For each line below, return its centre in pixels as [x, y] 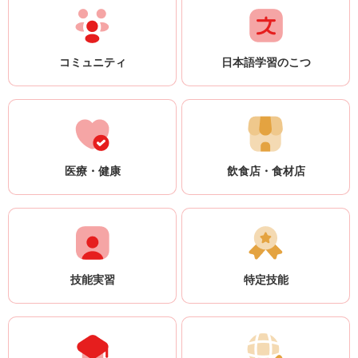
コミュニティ [92, 63]
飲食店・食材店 [266, 171]
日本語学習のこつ [266, 63]
